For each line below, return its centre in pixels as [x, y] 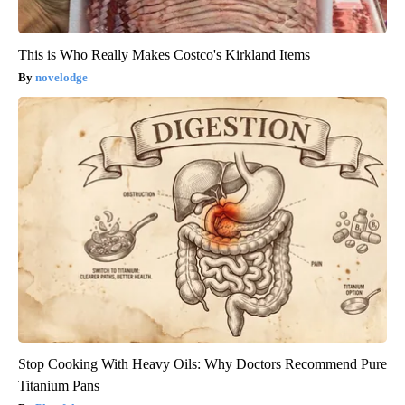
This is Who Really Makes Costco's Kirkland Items [164, 54]
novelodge [61, 77]
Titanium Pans [59, 385]
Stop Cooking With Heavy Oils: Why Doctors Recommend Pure [202, 363]
